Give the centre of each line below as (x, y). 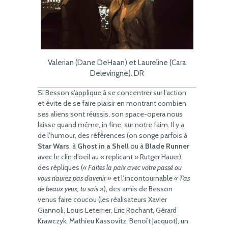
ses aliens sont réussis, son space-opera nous (110, 114)
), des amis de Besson (138, 189)
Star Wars (53, 146)
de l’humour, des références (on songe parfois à (112, 135)
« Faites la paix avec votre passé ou (132, 167)
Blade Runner (167, 146)
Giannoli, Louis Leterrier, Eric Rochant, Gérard (107, 210)
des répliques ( (60, 167)
